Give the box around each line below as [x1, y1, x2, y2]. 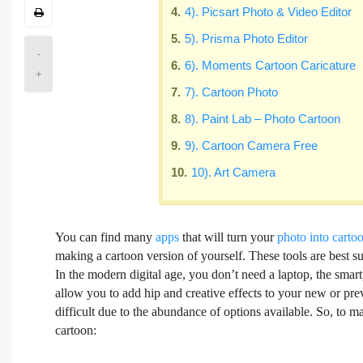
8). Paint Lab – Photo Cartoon [185, 111, 341, 126]
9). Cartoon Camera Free [185, 138, 318, 152]
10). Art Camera [191, 164, 276, 179]
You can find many [55, 229, 156, 244]
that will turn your [179, 229, 278, 244]
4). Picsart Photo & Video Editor [185, 4, 352, 19]
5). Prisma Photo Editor [185, 31, 309, 45]
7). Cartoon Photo [185, 84, 279, 99]
